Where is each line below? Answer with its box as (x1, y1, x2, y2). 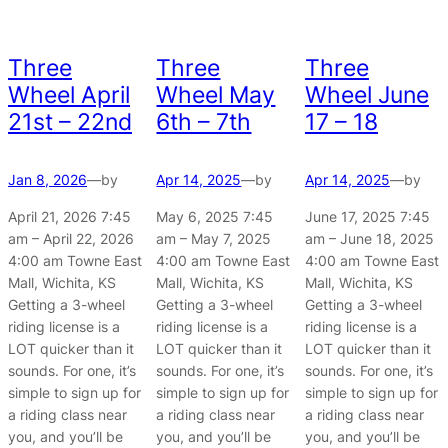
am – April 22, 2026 (8, 229, 134, 247)
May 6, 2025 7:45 (156, 207, 274, 225)
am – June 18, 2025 (304, 229, 434, 247)
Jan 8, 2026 (8, 171, 87, 189)
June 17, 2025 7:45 (304, 207, 430, 225)
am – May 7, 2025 (156, 229, 272, 247)
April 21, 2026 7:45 (8, 207, 131, 225)
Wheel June (304, 80, 429, 109)
